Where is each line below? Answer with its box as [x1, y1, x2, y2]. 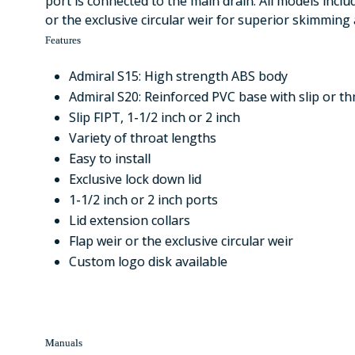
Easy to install [69, 150, 151, 167]
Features [45, 34, 81, 46]
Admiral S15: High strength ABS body [69, 67, 288, 85]
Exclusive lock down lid [69, 170, 201, 188]
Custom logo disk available [69, 253, 227, 270]
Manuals [45, 337, 82, 349]
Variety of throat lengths [69, 129, 216, 147]
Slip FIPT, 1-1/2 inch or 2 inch [69, 109, 240, 126]
